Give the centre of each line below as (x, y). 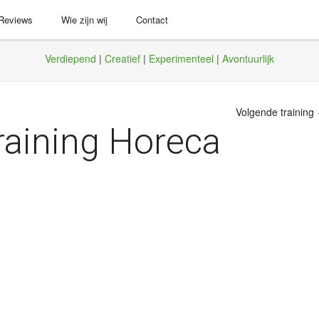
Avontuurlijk (248, 58)
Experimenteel (181, 58)
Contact (152, 20)
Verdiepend (70, 58)
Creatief (122, 58)
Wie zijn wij (85, 20)
